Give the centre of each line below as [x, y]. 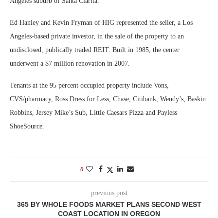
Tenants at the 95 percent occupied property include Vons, [89, 85]
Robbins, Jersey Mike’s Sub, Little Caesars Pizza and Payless [93, 112]
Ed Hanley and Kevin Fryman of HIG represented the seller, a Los [101, 22]
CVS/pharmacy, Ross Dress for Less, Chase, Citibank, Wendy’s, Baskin [108, 99]
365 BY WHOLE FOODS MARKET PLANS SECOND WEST [109, 204]
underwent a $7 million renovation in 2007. [70, 63]
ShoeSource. [28, 126]
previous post [109, 193]
